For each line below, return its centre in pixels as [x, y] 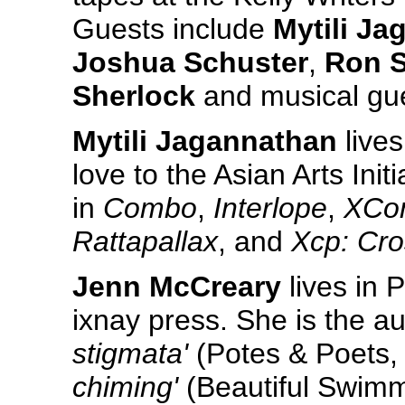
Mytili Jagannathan [205, 141]
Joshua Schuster [190, 62]
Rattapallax [145, 241]
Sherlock [134, 96]
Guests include [173, 29]
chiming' [125, 387]
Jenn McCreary [177, 287]
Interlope [270, 208]
